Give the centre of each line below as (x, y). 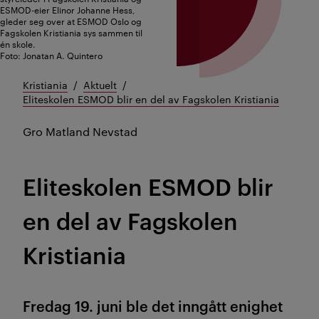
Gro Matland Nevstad (80, 132)
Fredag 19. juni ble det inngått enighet (153, 306)
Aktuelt (100, 85)
